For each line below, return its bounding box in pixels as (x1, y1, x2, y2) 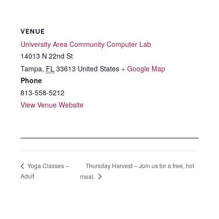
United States (78, 64, 119, 74)
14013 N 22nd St (21, 51, 73, 61)
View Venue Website (21, 100, 84, 110)
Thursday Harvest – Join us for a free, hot (85, 161, 194, 170)
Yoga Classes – (26, 161, 69, 170)
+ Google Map (121, 64, 165, 74)
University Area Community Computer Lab (21, 39, 151, 49)
